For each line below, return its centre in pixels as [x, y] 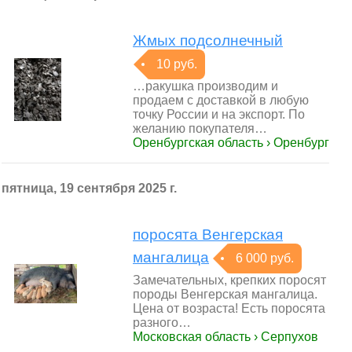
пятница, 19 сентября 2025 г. [89, 188]
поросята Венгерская [208, 235]
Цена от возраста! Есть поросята [229, 308]
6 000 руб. [265, 258]
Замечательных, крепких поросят [229, 280]
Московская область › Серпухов [225, 337]
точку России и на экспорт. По [219, 114]
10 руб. [177, 64]
